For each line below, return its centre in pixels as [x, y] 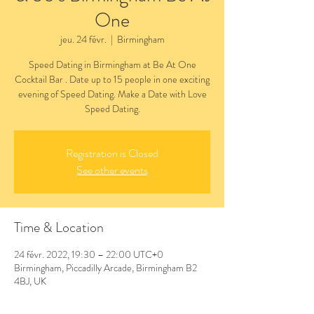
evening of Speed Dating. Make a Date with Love [112, 94]
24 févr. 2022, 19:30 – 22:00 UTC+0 [89, 254]
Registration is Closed [112, 153]
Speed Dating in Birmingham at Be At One [112, 64]
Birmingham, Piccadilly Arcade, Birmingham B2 [105, 268]
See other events [112, 170]
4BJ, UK [30, 281]
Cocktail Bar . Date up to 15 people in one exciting [112, 79]
